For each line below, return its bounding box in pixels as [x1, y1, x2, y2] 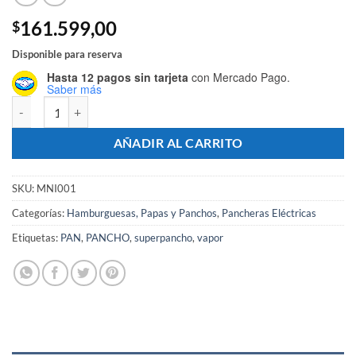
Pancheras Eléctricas [222, 206, 316, 219]
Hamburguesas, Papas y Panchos [67, 206, 217, 219]
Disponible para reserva [12, 48, 122, 61]
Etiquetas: [12, 230, 60, 244]
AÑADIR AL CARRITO [113, 136, 243, 151]
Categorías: [12, 206, 67, 219]
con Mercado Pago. [188, 69, 290, 86]
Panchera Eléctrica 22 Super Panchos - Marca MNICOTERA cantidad [11, 98, 349, 112]
